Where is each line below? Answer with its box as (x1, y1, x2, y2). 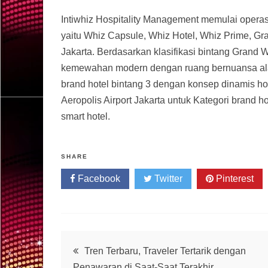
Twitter (152, 173, 182, 184)
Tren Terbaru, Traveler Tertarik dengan (84, 246, 246, 256)
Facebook (75, 173, 120, 184)
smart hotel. (61, 111, 110, 121)
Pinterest (214, 173, 254, 184)
